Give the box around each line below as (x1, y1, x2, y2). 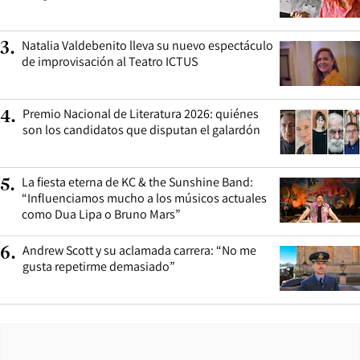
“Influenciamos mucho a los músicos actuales (22, 190, 267, 207)
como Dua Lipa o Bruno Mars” (22, 206, 181, 223)
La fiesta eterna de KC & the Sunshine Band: (22, 174, 253, 191)
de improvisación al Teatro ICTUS (22, 53, 198, 71)
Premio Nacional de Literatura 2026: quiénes (22, 105, 259, 123)
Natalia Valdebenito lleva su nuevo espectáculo (22, 37, 273, 55)
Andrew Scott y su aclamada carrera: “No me (22, 242, 256, 260)
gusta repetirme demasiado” (22, 258, 175, 276)
